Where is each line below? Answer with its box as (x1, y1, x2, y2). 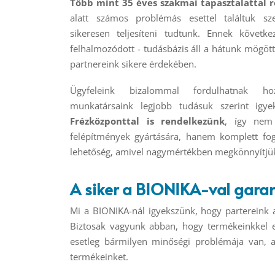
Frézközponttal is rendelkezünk (70, 115, 225, 128)
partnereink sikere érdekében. (70, 58, 196, 71)
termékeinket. (70, 250, 128, 263)
